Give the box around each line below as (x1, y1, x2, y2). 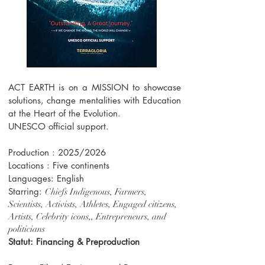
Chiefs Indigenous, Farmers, (45, 186, 147, 197)
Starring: (8, 186, 45, 197)
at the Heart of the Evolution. (8, 108, 121, 119)
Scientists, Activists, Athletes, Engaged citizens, (8, 199, 177, 209)
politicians (8, 224, 45, 234)
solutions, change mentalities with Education (8, 95, 181, 106)
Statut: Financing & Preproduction (8, 236, 140, 247)
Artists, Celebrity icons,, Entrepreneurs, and (8, 211, 166, 222)
